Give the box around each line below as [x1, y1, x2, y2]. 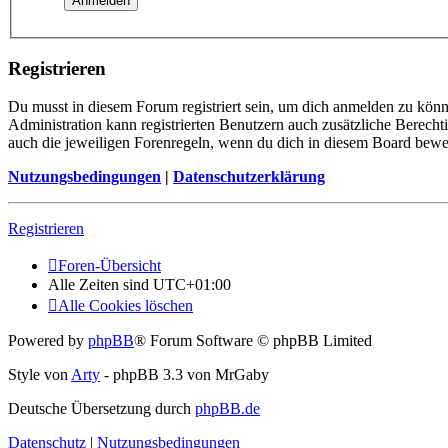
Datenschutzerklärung [173, 168, 325, 186]
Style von [8, 366, 71, 384]
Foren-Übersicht [58, 257, 161, 275]
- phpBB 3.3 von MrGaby [100, 366, 269, 384]
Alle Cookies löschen [58, 297, 193, 315]
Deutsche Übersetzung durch [8, 400, 195, 418]
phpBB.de [195, 400, 260, 418]
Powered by [8, 332, 88, 350]
